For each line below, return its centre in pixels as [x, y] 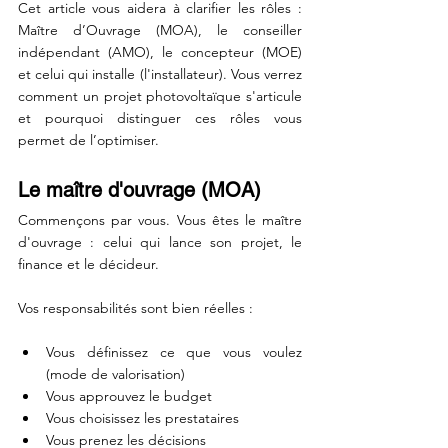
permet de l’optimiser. [88, 140]
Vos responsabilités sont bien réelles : [135, 308]
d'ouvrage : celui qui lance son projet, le [160, 242]
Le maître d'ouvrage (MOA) [139, 190]
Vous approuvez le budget [129, 396]
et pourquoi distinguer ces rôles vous [160, 118]
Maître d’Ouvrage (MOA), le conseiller [160, 30]
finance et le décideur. [88, 264]
